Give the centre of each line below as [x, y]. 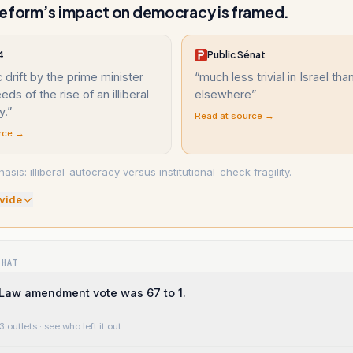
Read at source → [234, 116]
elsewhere [223, 94]
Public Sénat [236, 55]
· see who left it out [79, 326]
